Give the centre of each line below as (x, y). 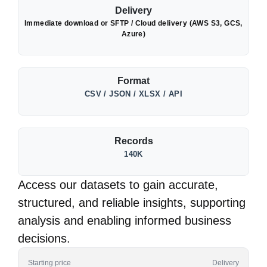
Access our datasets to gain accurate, (118, 185)
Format (133, 81)
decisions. (44, 238)
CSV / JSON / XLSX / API (133, 94)
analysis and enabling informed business (125, 221)
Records (133, 141)
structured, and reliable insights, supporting (132, 203)
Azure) (133, 34)
